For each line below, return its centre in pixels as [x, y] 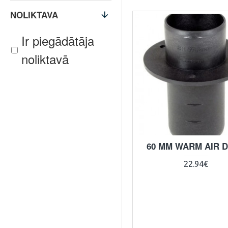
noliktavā [45, 59]
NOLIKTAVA [34, 15]
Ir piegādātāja [58, 40]
